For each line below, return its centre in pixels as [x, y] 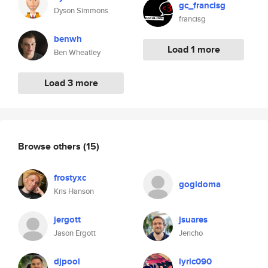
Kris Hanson [74, 191]
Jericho [191, 233]
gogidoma [200, 184]
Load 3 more [71, 83]
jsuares [193, 220]
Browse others [51, 146]
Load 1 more [194, 49]
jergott [67, 220]
